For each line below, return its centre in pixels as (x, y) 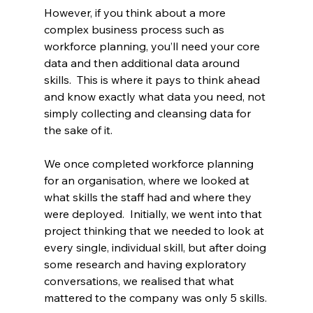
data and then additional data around (143, 63)
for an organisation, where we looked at (148, 181)
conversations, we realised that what (140, 281)
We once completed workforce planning (150, 164)
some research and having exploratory (146, 264)
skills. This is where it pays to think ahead (153, 80)
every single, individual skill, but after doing (156, 248)
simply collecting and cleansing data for (148, 114)
